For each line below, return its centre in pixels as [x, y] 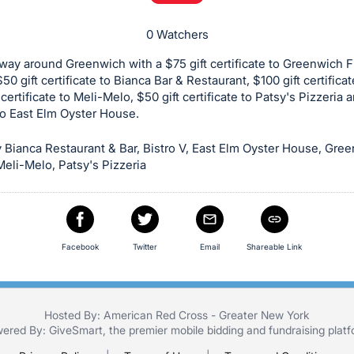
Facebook [80, 246]
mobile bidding [207, 330]
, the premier [136, 330]
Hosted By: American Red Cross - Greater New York [177, 314]
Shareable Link [274, 246]
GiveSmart [75, 330]
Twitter [145, 246]
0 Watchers [177, 34]
